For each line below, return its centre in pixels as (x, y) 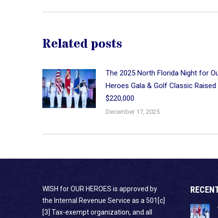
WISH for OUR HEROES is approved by (100, 189)
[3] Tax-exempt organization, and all (97, 212)
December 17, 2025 (133, 112)
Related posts (82, 45)
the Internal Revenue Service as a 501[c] (104, 201)
